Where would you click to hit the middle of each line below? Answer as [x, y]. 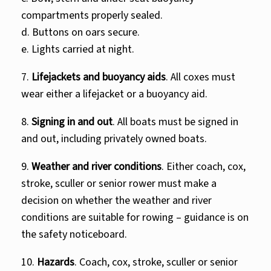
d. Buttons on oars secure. [80, 32]
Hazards [56, 262]
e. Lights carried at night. [78, 49]
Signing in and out [72, 122]
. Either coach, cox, [204, 167]
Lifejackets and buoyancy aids [97, 77]
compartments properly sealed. [92, 15]
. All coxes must [201, 77]
